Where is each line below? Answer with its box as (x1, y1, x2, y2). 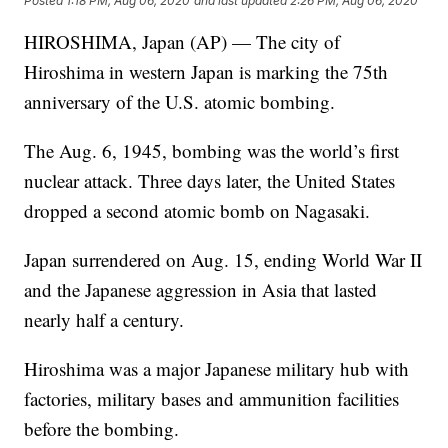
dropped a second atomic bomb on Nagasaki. (24, 198, 371, 224)
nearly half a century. (24, 307, 185, 333)
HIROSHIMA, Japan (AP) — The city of (24, 29, 341, 55)
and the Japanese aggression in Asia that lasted (24, 277, 378, 303)
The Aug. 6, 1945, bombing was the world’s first (24, 138, 400, 164)
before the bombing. (24, 416, 180, 442)
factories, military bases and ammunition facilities (24, 386, 400, 412)
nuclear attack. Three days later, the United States (24, 168, 396, 194)
